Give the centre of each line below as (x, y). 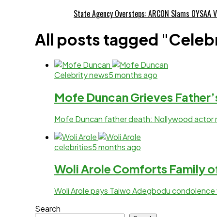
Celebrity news (81, 75)
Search (48, 209)
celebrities (73, 147)
